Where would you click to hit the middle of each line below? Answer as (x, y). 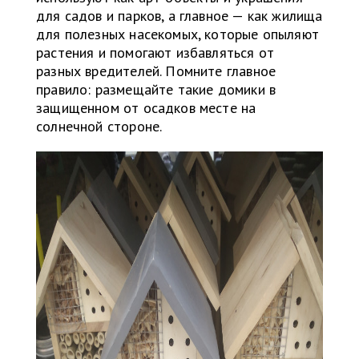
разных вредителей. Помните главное (156, 71)
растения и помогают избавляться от (155, 53)
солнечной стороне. (99, 127)
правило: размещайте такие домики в (156, 90)
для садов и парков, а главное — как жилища (179, 16)
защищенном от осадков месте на (146, 108)
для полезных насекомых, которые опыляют (178, 34)
